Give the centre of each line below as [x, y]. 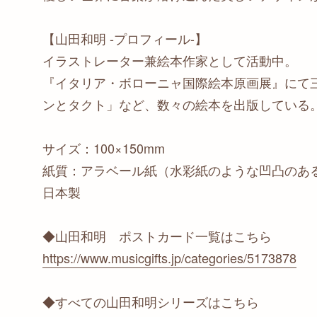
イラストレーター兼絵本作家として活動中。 [170, 60]
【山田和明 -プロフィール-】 [125, 38]
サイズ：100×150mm [104, 148]
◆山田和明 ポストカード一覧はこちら [157, 235]
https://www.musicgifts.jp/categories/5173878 [169, 257]
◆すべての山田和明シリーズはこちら [151, 301]
